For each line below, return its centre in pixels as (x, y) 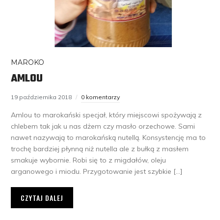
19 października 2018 (41, 97)
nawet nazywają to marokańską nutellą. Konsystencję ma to (109, 137)
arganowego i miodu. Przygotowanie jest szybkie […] (97, 171)
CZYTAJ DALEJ (42, 197)
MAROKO (28, 62)
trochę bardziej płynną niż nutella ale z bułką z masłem (100, 149)
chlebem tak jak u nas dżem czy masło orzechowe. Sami (103, 126)
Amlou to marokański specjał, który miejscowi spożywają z (107, 115)
